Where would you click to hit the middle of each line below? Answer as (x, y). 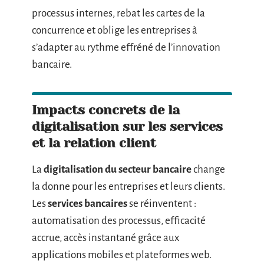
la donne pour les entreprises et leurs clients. (128, 186)
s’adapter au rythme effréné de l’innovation (126, 47)
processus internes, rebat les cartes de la (118, 13)
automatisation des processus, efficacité (119, 220)
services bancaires (88, 203)
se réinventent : (162, 203)
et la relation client (94, 143)
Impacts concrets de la (106, 110)
